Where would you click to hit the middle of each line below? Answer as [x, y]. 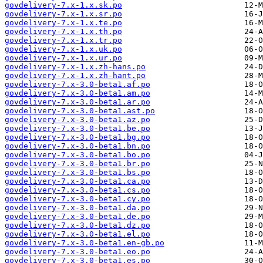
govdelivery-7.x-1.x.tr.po [63, 41]
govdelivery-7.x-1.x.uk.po [63, 49]
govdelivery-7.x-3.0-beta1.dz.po [77, 225]
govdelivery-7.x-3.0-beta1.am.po [77, 93]
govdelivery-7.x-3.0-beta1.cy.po [77, 199]
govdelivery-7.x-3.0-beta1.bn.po [77, 146]
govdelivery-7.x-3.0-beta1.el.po [77, 234]
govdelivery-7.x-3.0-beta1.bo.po [77, 155]
